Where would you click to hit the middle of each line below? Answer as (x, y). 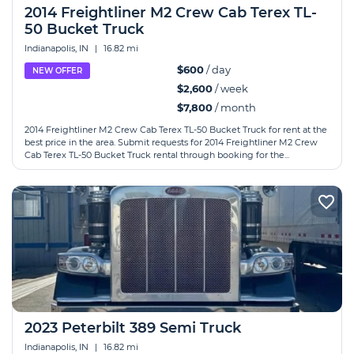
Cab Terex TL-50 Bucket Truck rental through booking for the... (157, 155)
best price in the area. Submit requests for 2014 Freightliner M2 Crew (171, 142)
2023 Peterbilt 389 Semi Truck (133, 328)
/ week (230, 88)
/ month (234, 107)
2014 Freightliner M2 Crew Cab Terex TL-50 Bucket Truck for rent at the (176, 130)
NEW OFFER (57, 71)
